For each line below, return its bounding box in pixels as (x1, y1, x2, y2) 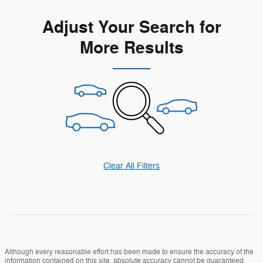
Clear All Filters (103, 160, 160, 171)
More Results (79, 37, 184, 59)
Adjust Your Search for (42, 16, 221, 38)
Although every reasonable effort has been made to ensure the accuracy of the (5, 247, 254, 257)
